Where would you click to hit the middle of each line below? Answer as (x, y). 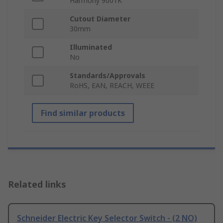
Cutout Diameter (100, 19)
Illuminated (91, 47)
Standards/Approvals (108, 76)
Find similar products (83, 113)
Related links (37, 184)
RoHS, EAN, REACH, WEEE (112, 86)
